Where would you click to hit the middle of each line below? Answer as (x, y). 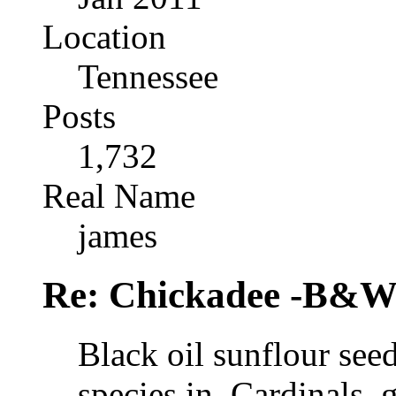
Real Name (119, 196)
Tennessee (148, 77)
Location (104, 37)
